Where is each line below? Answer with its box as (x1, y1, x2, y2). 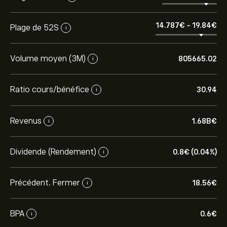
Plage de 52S (10, 23, 59, 32)
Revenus (10, 116, 42, 126)
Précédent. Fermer (10, 178, 80, 187)
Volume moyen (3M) (10, 54, 86, 63)
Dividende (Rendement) (10, 147, 96, 157)
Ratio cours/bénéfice (10, 85, 89, 94)
